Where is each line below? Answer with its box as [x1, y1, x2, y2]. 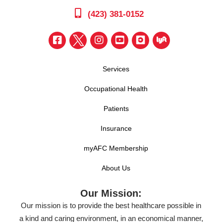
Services [103, 64, 129, 73]
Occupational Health [84, 84, 148, 93]
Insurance [100, 124, 132, 132]
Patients [103, 104, 129, 112]
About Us [102, 164, 130, 172]
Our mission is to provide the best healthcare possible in [21, 201, 201, 210]
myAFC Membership [84, 144, 148, 152]
